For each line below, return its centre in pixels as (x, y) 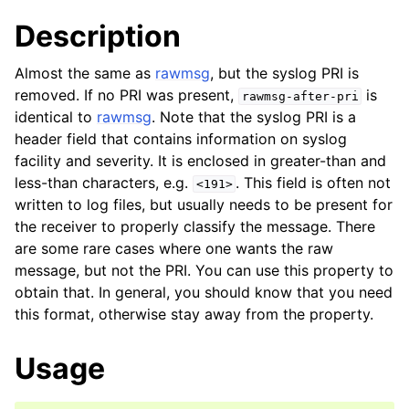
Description (98, 36)
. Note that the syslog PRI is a (254, 117)
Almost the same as (85, 73)
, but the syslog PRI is (284, 73)
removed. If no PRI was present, (126, 95)
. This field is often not (314, 183)
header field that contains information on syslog (181, 139)
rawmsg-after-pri (300, 96)
